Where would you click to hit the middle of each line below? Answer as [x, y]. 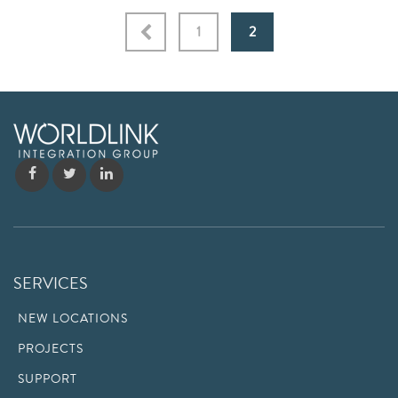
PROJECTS [51, 349]
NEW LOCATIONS [73, 318]
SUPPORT [48, 379]
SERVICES [51, 283]
